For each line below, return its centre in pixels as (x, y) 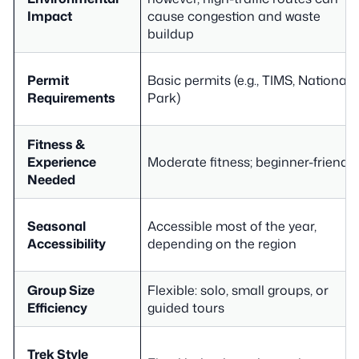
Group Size (61, 290)
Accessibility (67, 243)
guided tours (186, 307)
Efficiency (57, 307)
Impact (50, 16)
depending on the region (222, 243)
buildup (171, 33)
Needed (51, 179)
